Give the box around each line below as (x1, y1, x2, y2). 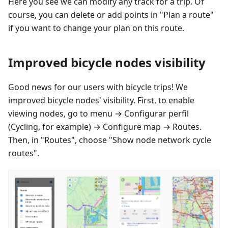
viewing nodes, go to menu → (8, 107, 124, 119)
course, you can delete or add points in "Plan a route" (8, 9, 214, 20)
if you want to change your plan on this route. (8, 22, 184, 34)
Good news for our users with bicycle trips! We (8, 81, 188, 93)
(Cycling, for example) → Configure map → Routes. (8, 121, 202, 132)
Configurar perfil (124, 107, 189, 119)
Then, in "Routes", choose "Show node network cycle (8, 134, 211, 146)
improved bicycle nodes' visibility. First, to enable (8, 94, 194, 106)
